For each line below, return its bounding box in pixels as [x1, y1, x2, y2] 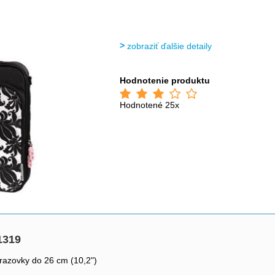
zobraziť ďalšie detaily [127, 41, 212, 51]
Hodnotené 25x [120, 100, 180, 110]
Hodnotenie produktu [120, 76, 211, 85]
